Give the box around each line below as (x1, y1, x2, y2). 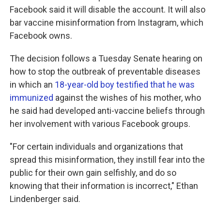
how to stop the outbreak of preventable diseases (10, 66, 201, 77)
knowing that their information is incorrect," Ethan (10, 181, 198, 191)
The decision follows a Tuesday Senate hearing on (10, 53, 202, 63)
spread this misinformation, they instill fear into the (10, 155, 205, 165)
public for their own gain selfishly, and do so (10, 168, 176, 178)
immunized (10, 93, 53, 103)
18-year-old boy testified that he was (55, 79, 195, 90)
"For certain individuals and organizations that (10, 141, 183, 152)
